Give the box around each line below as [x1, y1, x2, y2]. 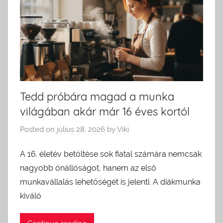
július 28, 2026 [57, 124, 105, 134]
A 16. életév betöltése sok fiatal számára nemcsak [20, 149, 202, 159]
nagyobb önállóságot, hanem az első [20, 163, 156, 173]
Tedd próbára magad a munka [20, 90, 174, 104]
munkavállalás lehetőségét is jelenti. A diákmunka [20, 177, 201, 187]
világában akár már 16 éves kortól [20, 105, 190, 119]
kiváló [20, 191, 41, 201]
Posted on [20, 124, 57, 134]
